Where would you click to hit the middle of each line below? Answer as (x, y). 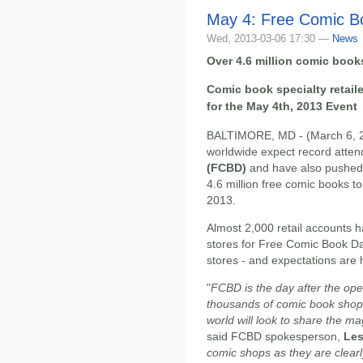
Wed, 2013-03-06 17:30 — (269, 38)
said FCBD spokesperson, (275, 337)
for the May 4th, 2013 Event (282, 107)
